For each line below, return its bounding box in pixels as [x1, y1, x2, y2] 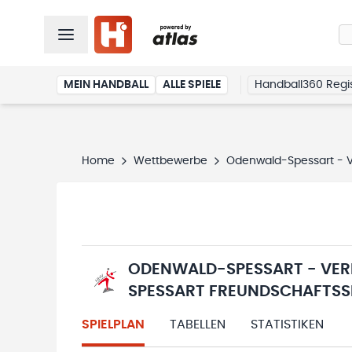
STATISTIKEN [251, 318, 324, 331]
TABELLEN [170, 318, 225, 331]
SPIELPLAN [82, 318, 145, 331]
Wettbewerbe [134, 156, 207, 167]
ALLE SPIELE [163, 79, 221, 90]
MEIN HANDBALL [64, 79, 148, 90]
